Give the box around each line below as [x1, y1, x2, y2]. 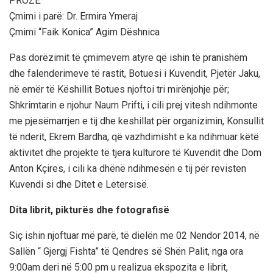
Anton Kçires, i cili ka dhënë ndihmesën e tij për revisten [9, 162, 246, 174]
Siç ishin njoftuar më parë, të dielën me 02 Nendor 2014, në [9, 229, 260, 241]
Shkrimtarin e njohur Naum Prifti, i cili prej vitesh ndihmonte [9, 99, 258, 111]
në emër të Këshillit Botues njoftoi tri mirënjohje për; [9, 83, 229, 95]
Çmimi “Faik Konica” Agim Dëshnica [9, 26, 160, 38]
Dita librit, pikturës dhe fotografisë [9, 204, 169, 216]
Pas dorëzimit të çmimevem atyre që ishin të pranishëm [9, 51, 247, 63]
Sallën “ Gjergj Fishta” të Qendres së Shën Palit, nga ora [9, 245, 243, 257]
